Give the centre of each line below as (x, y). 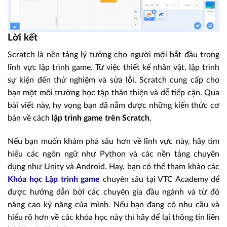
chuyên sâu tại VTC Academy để (160, 180)
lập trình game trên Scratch (101, 118)
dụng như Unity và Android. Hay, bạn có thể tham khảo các (113, 167)
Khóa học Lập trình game (54, 180)
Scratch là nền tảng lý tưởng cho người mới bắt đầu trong (113, 55)
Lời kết (23, 37)
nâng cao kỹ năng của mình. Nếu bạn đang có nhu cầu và (113, 205)
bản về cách (30, 118)
